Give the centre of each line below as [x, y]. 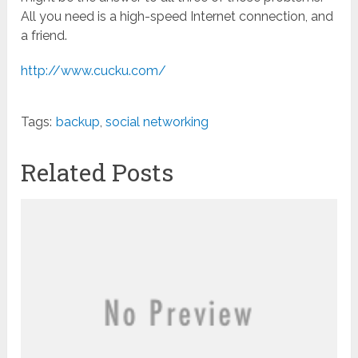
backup [78, 122]
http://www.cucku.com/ [94, 71]
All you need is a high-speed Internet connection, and [177, 17]
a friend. [44, 36]
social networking [157, 122]
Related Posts [97, 173]
